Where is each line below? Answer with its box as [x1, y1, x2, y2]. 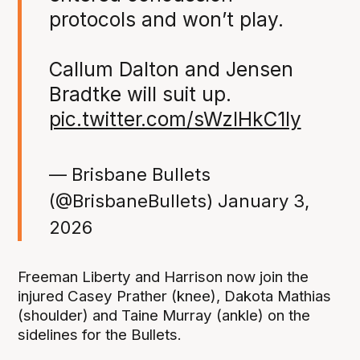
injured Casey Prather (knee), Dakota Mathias [18, 287, 332, 306]
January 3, [217, 190, 309, 211]
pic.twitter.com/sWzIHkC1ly [48, 107, 301, 132]
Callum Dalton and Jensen [48, 57, 293, 82]
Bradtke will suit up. [48, 82, 231, 107]
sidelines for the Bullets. [18, 325, 182, 345]
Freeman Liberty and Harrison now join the [18, 268, 309, 287]
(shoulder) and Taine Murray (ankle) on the [18, 306, 311, 325]
